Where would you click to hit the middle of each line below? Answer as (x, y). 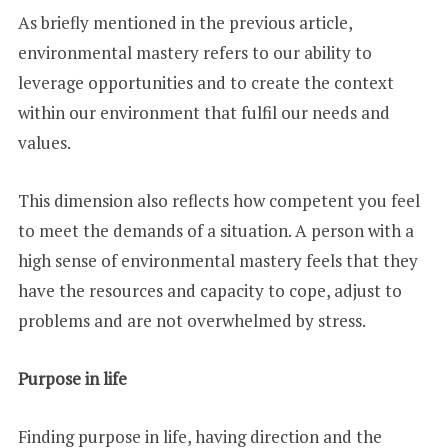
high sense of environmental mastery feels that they (217, 261)
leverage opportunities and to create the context (205, 83)
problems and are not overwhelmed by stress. (191, 321)
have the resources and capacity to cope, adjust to (209, 291)
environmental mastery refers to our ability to (194, 53)
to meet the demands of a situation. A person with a (215, 231)
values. (45, 143)
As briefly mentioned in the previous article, (184, 23)
